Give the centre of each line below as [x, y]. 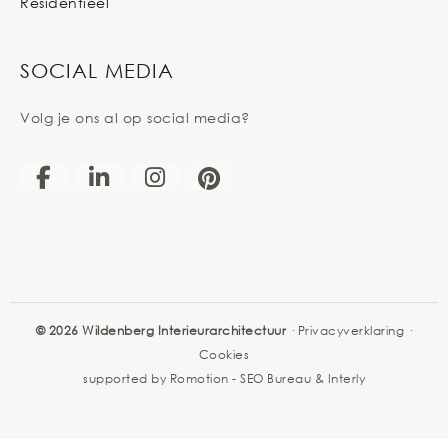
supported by [126, 379]
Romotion [199, 379]
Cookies [224, 355]
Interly [346, 379]
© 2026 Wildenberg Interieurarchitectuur [161, 331]
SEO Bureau [275, 379]
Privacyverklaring [351, 331]
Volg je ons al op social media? [135, 118]
